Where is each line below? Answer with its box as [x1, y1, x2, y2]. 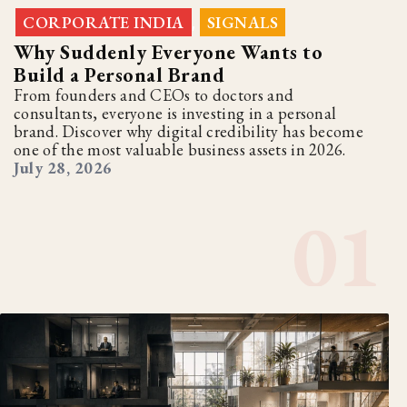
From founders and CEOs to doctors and [14, 84, 294, 105]
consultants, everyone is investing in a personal [14, 102, 337, 124]
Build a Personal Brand [14, 61, 224, 88]
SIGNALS [206, 11, 278, 33]
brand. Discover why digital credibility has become [14, 120, 363, 142]
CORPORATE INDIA [23, 11, 184, 33]
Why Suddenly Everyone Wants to [14, 38, 323, 65]
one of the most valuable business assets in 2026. [14, 138, 346, 160]
